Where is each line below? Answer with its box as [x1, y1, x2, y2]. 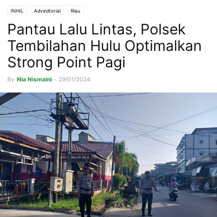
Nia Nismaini [17, 76, 52, 83]
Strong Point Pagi [7, 53, 125, 71]
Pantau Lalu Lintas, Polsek [7, 20, 186, 38]
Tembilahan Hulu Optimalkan [7, 37, 202, 55]
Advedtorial [34, 8, 61, 14]
